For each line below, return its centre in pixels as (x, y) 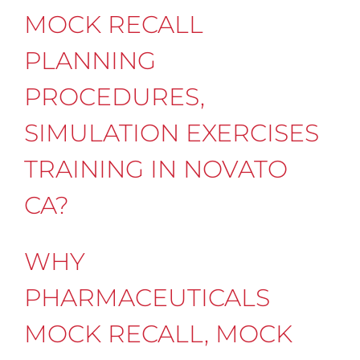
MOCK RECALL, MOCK (158, 333)
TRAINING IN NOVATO (155, 169)
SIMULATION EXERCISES (171, 133)
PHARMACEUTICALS (147, 297)
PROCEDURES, (114, 96)
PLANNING (90, 60)
